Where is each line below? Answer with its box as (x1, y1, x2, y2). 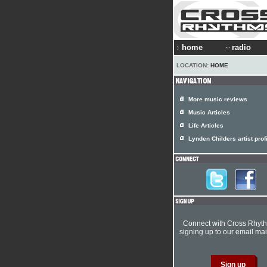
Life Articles (188, 122, 223, 129)
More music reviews (188, 96, 247, 103)
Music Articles (188, 109, 230, 116)
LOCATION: (176, 62, 210, 69)
